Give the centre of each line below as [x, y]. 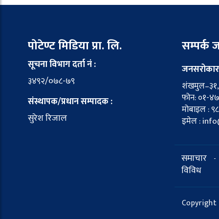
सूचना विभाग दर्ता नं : [62, 64]
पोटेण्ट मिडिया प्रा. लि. [75, 46]
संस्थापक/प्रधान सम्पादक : [70, 101]
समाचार [194, 158]
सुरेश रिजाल [47, 118]
